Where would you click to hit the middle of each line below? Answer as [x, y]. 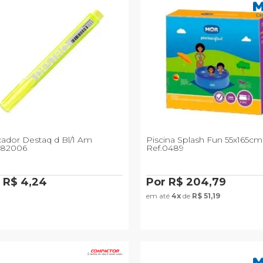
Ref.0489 [165, 148]
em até [159, 196]
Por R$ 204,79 [186, 182]
